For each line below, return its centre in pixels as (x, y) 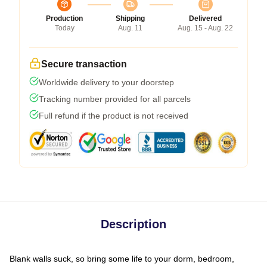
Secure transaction (84, 64)
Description (133, 224)
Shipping (130, 18)
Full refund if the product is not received (114, 115)
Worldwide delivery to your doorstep (106, 82)
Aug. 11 (130, 28)
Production (64, 18)
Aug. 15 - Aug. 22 (205, 28)
